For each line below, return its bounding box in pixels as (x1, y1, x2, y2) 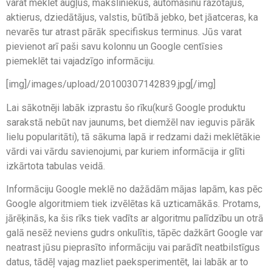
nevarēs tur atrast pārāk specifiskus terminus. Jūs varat (6, 25, 242, 38)
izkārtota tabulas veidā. (6, 160, 105, 172)
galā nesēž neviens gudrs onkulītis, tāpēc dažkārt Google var (6, 226, 263, 239)
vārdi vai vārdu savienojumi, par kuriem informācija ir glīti (6, 145, 245, 157)
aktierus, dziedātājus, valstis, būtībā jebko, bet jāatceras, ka (6, 11, 258, 23)
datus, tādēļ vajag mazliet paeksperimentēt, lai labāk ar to (6, 256, 248, 268)
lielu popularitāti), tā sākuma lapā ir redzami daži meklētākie (6, 131, 260, 143)
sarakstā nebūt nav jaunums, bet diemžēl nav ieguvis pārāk (6, 116, 255, 128)
